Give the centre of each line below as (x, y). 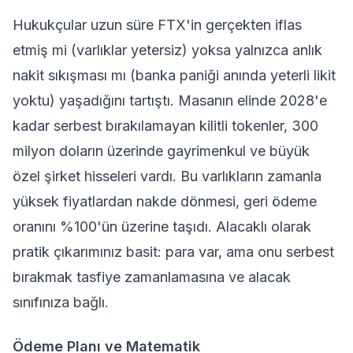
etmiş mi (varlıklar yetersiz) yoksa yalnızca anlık (167, 50)
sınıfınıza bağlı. (61, 302)
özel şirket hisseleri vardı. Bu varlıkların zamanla (167, 176)
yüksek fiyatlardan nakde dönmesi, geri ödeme (165, 201)
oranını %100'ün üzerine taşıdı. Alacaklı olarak (162, 227)
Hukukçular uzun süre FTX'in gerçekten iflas (157, 25)
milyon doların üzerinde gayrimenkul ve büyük (161, 151)
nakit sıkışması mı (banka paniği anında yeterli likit (174, 75)
